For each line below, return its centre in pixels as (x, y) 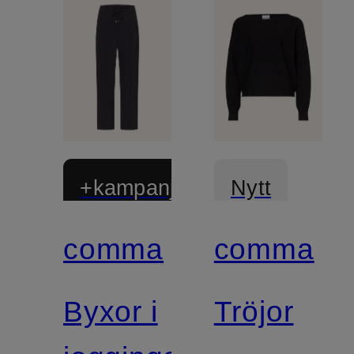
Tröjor (254, 312)
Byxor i (111, 312)
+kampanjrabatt (156, 188)
